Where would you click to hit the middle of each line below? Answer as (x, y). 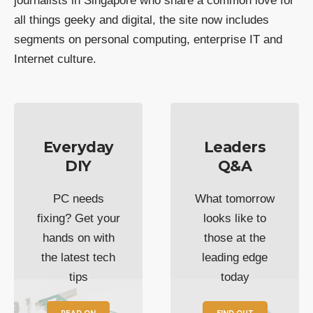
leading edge (235, 257)
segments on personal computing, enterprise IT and (148, 39)
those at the (235, 238)
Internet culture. (55, 59)
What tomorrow (235, 198)
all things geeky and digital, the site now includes (141, 20)
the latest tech (78, 257)
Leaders (235, 147)
